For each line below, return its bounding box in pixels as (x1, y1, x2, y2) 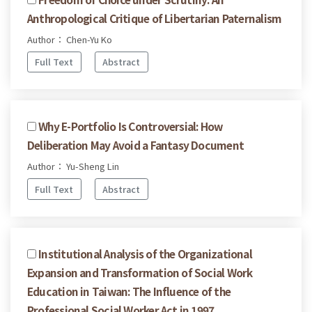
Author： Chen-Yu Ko (27, 32, 112, 46)
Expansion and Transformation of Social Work (27, 264, 253, 280)
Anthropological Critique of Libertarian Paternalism (27, 10, 282, 26)
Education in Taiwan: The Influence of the (27, 283, 231, 299)
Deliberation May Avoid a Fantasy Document (27, 137, 244, 153)
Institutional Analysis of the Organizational (38, 245, 252, 261)
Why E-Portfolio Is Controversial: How (38, 118, 223, 134)
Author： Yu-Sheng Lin (27, 159, 119, 173)
